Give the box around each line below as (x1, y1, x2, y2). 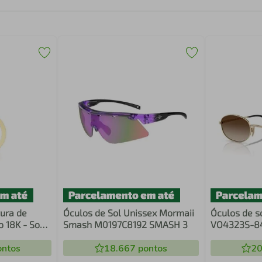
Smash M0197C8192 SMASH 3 (63, 219, 188, 230)
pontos (135, 242, 167, 255)
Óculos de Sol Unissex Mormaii (63, 207, 195, 218)
